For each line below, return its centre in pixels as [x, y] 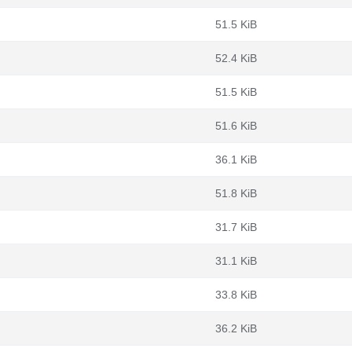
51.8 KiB [236, 193]
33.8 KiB [236, 295]
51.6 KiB [236, 126]
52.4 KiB [236, 58]
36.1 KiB [236, 159]
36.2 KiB [236, 328]
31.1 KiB [236, 261]
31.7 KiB [236, 227]
